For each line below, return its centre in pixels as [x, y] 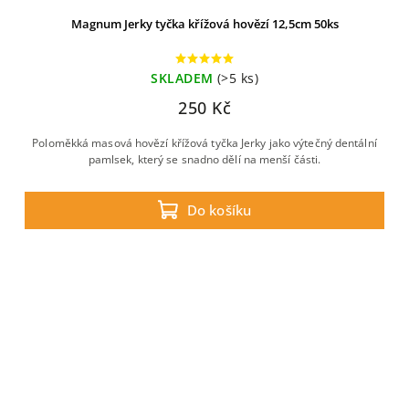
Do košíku [219, 210]
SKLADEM [182, 78]
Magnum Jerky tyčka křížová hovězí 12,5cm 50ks [204, 24]
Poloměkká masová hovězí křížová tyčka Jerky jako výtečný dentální [204, 143]
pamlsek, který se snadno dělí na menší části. [204, 159]
